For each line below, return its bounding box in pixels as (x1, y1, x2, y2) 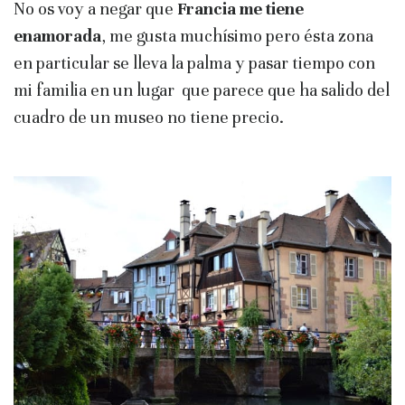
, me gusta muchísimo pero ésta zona (101, 24, 373, 46)
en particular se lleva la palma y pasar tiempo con (14, 52, 375, 73)
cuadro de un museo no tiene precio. (14, 106, 284, 127)
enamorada (14, 24, 101, 46)
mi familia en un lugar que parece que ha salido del (14, 79, 390, 100)
